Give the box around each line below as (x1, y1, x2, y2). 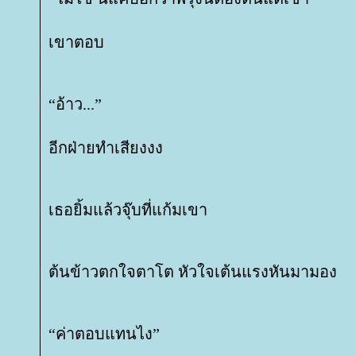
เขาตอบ (48, 33, 104, 51)
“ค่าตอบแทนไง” (48, 325, 160, 342)
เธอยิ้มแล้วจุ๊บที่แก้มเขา (48, 201, 207, 219)
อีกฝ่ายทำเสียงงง (48, 139, 163, 157)
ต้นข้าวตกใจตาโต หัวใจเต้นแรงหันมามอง (48, 263, 337, 281)
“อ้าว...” (48, 95, 102, 113)
